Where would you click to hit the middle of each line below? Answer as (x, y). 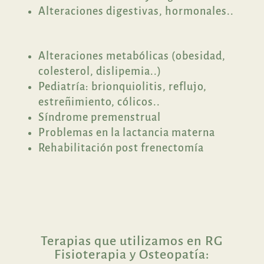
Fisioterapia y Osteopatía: (132, 254)
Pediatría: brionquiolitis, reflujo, (122, 86)
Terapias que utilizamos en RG (132, 241)
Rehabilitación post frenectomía (121, 148)
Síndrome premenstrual (99, 117)
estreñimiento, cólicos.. (99, 102)
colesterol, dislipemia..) (100, 71)
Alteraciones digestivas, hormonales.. (136, 11)
